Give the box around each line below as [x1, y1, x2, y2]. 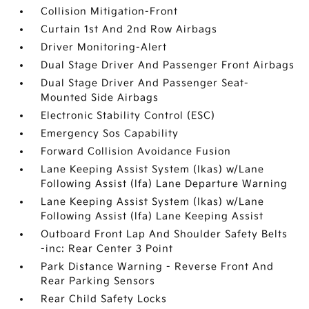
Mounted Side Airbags [41, 92, 159, 103]
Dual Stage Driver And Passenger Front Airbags [41, 59, 295, 71]
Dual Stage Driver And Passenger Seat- [41, 77, 250, 89]
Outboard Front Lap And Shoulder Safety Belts [41, 228, 288, 240]
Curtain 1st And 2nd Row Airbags [41, 23, 218, 35]
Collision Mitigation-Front [41, 6, 179, 17]
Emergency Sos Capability [41, 128, 179, 139]
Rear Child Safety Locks [41, 293, 168, 305]
